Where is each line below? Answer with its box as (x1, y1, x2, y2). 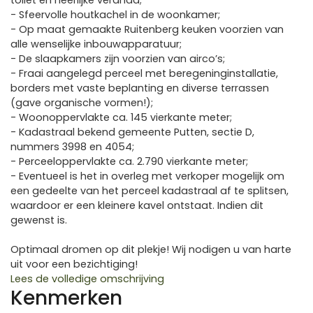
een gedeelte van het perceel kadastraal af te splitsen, (10, 184, 289, 198)
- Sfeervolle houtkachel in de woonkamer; (10, 8, 220, 22)
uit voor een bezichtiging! (10, 257, 138, 271)
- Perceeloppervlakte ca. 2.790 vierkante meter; (10, 154, 248, 168)
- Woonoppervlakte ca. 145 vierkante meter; (10, 110, 232, 124)
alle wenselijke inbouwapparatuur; (10, 37, 182, 51)
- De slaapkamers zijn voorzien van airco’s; (10, 52, 225, 66)
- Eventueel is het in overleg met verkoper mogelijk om (10, 169, 284, 183)
